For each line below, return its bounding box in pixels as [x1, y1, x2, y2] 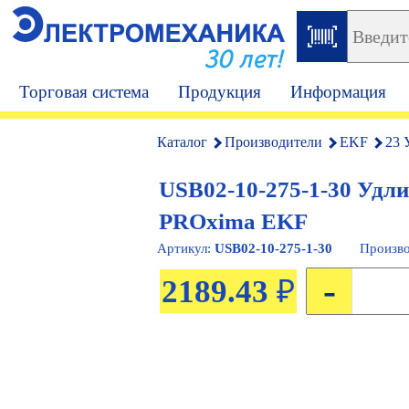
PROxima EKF [159, 208, 308, 234]
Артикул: [157, 241, 215, 256]
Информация [290, 81, 386, 101]
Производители [225, 134, 322, 150]
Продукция [178, 81, 261, 101]
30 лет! [204, 45, 283, 74]
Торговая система [19, 81, 149, 101]
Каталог [157, 134, 207, 150]
